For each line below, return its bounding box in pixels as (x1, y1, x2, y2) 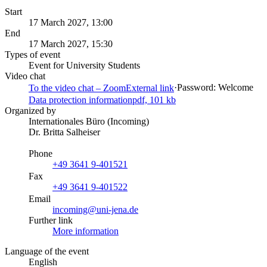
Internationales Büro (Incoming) (29, 116, 149, 126)
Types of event (5, 49, 60, 60)
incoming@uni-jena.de (52, 204, 138, 215)
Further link (29, 215, 73, 225)
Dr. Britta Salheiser (29, 126, 100, 137)
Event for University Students (29, 60, 140, 70)
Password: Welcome (177, 82, 253, 92)
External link (126, 82, 174, 93)
